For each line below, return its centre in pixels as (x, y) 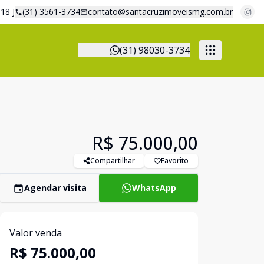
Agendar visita (55, 188)
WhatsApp (154, 188)
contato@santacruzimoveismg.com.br (160, 11)
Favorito (175, 161)
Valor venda (36, 233)
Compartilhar (113, 161)
